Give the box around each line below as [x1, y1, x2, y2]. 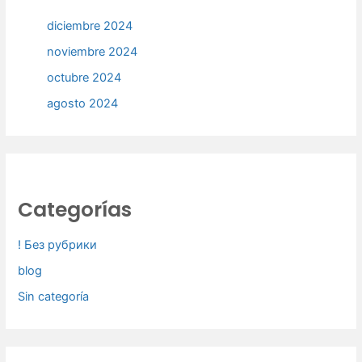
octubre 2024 [47, 69, 122, 85]
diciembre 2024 [47, 18, 133, 33]
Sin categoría [17, 288, 89, 304]
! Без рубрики [17, 238, 97, 253]
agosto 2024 [47, 95, 119, 111]
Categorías [17, 195, 132, 224]
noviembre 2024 [47, 44, 138, 59]
